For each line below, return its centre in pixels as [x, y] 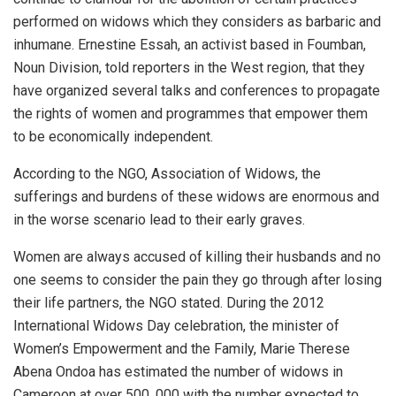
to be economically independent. [113, 137]
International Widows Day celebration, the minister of [176, 326]
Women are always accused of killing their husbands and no [197, 257]
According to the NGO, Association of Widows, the [167, 174]
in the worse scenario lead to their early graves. [159, 220]
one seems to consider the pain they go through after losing [198, 280]
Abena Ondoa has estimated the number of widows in [178, 372]
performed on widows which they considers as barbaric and [197, 22]
